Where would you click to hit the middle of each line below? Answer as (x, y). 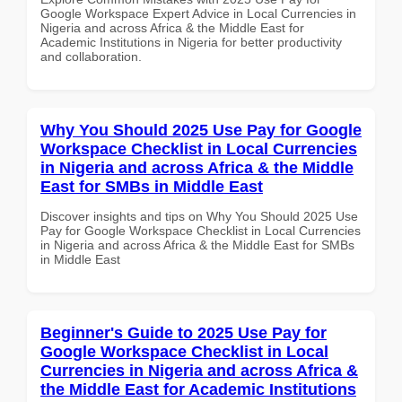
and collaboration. (91, 56)
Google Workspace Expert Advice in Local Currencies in (198, 13)
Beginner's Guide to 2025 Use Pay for (184, 332)
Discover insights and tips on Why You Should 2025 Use (199, 216)
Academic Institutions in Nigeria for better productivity (191, 42)
